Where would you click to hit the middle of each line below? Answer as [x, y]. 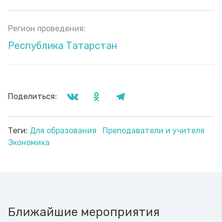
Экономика [29, 142]
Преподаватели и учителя [154, 131]
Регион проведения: [47, 28]
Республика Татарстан [63, 46]
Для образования [64, 131]
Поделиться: [32, 96]
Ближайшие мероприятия [84, 212]
